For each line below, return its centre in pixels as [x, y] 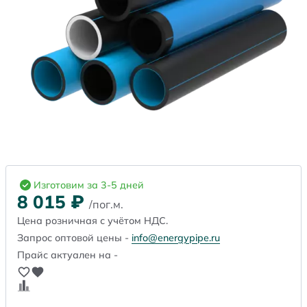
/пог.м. [106, 205]
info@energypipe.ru [176, 238]
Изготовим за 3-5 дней [89, 185]
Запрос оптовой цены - [74, 238]
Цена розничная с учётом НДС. [93, 221]
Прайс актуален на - [67, 255]
